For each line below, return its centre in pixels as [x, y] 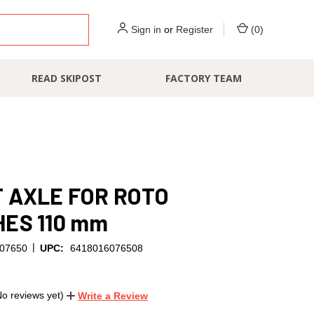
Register [194, 29]
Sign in [146, 29]
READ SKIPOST [67, 78]
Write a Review [113, 295]
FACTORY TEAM [204, 78]
